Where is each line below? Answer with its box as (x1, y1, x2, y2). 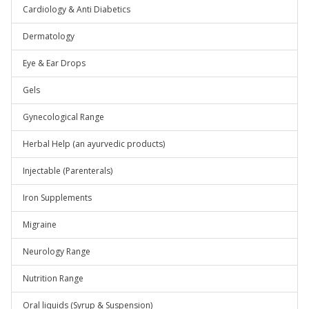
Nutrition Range (23, 272, 83, 284)
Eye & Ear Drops (23, 57, 86, 69)
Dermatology (23, 30, 74, 42)
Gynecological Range (23, 111, 104, 123)
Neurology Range (23, 246, 90, 257)
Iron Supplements (23, 192, 92, 203)
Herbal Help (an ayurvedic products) (23, 138, 165, 150)
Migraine (23, 219, 57, 230)
